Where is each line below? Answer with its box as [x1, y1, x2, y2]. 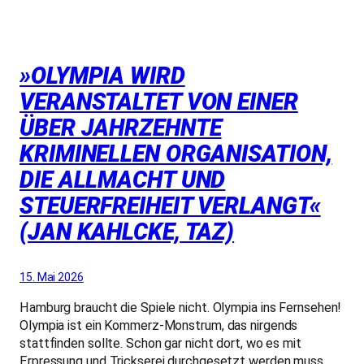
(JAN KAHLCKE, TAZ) [19, 219, 235, 246]
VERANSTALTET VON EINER [19, 89, 298, 116]
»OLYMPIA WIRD [19, 63, 185, 90]
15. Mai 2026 [19, 271, 84, 284]
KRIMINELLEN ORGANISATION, [19, 141, 332, 168]
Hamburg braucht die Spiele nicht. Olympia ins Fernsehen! [19, 299, 342, 315]
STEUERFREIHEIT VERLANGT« [19, 193, 321, 220]
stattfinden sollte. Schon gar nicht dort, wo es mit [19, 335, 301, 351]
